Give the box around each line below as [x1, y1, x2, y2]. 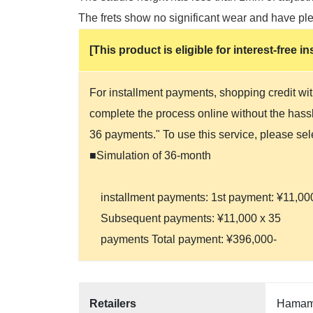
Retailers [89, 297, 136, 310]
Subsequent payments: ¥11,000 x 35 [89, 212, 281, 224]
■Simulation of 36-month [89, 149, 211, 161]
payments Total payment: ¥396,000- [89, 233, 291, 245]
